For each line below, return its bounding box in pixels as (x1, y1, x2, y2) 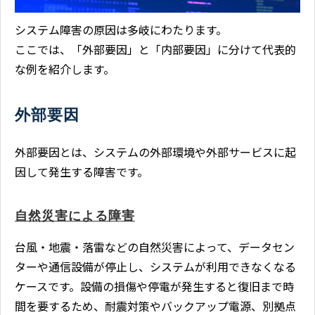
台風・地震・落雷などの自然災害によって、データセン (15, 238, 295, 255)
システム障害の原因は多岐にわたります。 (15, 20, 227, 38)
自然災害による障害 (15, 208, 135, 223)
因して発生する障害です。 (15, 162, 148, 180)
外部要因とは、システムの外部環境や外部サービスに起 (15, 143, 296, 160)
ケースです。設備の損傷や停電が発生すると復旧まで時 (15, 277, 294, 295)
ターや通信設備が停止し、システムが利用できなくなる (15, 257, 296, 275)
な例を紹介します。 (15, 60, 115, 77)
